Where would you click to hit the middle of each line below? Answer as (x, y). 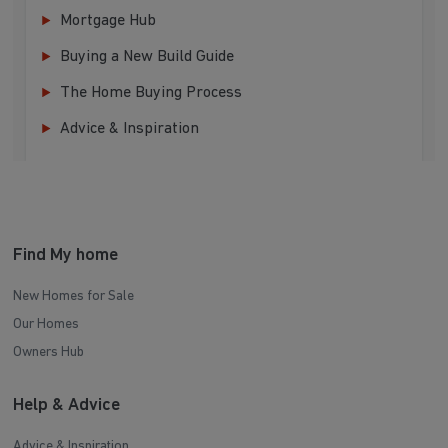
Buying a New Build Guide (147, 57)
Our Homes (46, 325)
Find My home (66, 256)
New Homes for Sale (74, 297)
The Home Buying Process (151, 93)
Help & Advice (67, 406)
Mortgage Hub (108, 21)
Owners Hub (49, 353)
